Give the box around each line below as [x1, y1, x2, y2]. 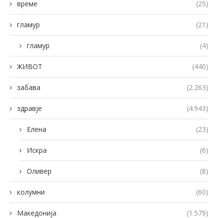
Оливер [27, 166, 52, 176]
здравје [17, 103, 42, 113]
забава [17, 82, 40, 92]
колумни [17, 187, 45, 197]
